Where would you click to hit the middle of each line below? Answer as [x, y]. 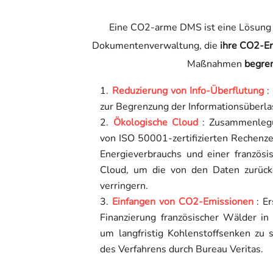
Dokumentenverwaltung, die [156, 45]
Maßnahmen [216, 64]
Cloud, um [124, 170]
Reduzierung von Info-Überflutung [188, 90]
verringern [123, 186]
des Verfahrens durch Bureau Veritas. [182, 249]
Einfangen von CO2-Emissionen [183, 201]
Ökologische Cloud [155, 122]
